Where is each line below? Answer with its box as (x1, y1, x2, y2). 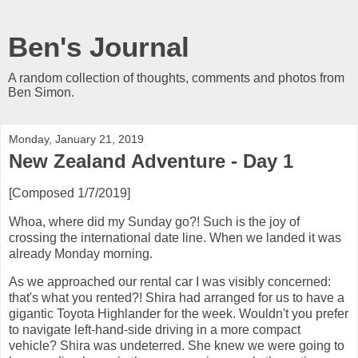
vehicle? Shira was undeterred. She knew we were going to (9, 339, 344, 353)
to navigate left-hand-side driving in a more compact (9, 323, 300, 337)
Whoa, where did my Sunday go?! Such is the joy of (9, 214, 300, 229)
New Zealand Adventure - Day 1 (9, 150, 293, 172)
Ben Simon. (8, 86, 74, 99)
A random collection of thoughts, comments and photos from (8, 71, 344, 85)
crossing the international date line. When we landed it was (9, 230, 341, 245)
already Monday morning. (9, 246, 153, 261)
